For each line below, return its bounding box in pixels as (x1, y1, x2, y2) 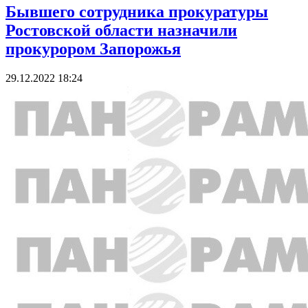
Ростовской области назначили (5, 21, 237, 39)
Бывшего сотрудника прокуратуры (5, 2, 268, 21)
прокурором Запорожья (5, 39, 181, 58)
